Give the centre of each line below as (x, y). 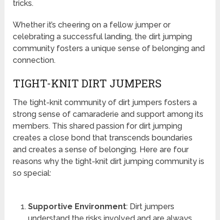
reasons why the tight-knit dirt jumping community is (109, 162)
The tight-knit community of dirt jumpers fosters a (105, 103)
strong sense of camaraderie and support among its (108, 114)
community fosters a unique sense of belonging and (109, 49)
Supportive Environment (77, 207)
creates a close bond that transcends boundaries (103, 138)
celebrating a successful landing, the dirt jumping (103, 37)
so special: (32, 173)
